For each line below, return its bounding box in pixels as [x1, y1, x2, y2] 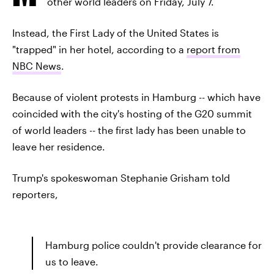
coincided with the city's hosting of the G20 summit [12, 108, 252, 119]
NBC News [12, 60, 61, 72]
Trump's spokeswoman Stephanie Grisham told [12, 172, 230, 183]
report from [187, 43, 240, 55]
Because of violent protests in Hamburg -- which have [12, 91, 261, 103]
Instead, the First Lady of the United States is [12, 27, 219, 39]
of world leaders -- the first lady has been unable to [12, 124, 246, 136]
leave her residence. [12, 141, 105, 152]
